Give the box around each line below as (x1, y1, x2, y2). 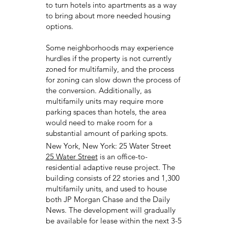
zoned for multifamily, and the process (45, 64, 174, 74)
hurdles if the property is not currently (45, 53, 172, 63)
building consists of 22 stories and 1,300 (45, 173, 180, 183)
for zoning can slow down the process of (45, 74, 180, 84)
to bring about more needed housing (45, 10, 170, 20)
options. (45, 21, 73, 31)
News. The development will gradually (45, 205, 176, 215)
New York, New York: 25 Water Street (45, 140, 171, 151)
